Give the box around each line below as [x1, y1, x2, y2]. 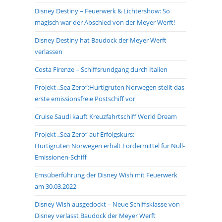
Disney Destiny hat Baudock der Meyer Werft [35, 36, 166, 45]
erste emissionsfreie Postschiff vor [35, 94, 135, 103]
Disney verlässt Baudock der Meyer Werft [35, 211, 156, 220]
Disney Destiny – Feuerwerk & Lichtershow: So [35, 6, 170, 15]
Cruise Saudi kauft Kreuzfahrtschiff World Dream [35, 112, 177, 121]
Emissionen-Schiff [35, 153, 87, 162]
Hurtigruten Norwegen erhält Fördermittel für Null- [35, 141, 185, 150]
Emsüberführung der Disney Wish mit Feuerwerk [35, 170, 177, 179]
